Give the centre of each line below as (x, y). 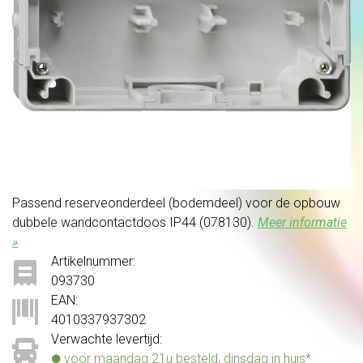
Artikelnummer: (93, 261)
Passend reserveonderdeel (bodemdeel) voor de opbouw (176, 203)
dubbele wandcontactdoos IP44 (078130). (135, 222)
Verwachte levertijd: (107, 339)
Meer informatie (302, 222)
